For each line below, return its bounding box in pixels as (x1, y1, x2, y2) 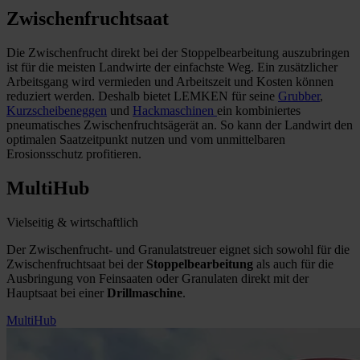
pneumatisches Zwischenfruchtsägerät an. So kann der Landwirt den (6, 117, 353, 132)
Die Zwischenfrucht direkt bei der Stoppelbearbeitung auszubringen (6, 45, 350, 59)
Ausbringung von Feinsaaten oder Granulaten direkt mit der (6, 271, 309, 285)
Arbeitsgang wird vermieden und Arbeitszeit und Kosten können (6, 74, 333, 88)
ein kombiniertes (217, 103, 301, 117)
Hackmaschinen (133, 103, 217, 117)
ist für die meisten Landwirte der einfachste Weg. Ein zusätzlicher (6, 59, 337, 74)
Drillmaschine (107, 285, 182, 300)
